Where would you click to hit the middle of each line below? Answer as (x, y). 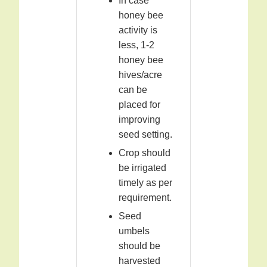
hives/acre (140, 75)
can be (133, 90)
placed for (139, 105)
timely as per (145, 183)
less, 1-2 (136, 45)
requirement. (145, 198)
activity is (138, 30)
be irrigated (142, 168)
